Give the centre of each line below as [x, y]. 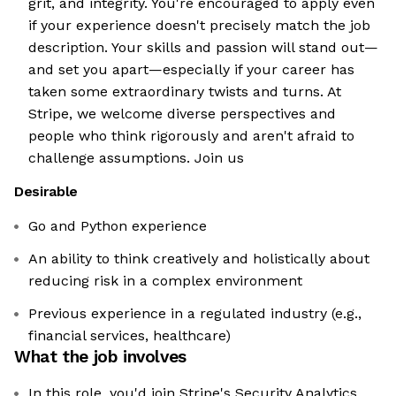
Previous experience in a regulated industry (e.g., [195, 314]
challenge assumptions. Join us [136, 158]
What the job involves [100, 357]
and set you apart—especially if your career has [191, 70]
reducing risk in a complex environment [165, 281]
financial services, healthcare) [129, 336]
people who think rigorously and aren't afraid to [191, 136]
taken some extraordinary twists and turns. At [185, 92]
